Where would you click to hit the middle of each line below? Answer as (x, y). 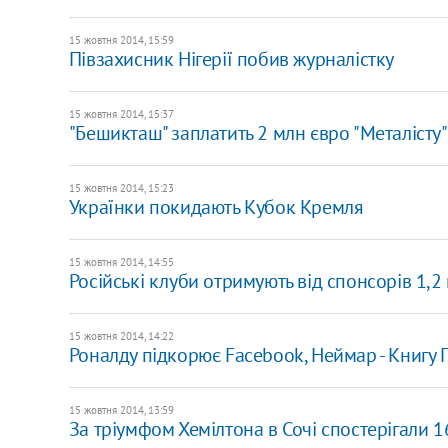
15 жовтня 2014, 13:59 (121, 409)
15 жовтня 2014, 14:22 (121, 335)
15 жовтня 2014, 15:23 (121, 187)
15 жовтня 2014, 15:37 (121, 113)
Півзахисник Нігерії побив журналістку (231, 58)
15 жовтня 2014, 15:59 (121, 39)
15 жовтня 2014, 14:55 (121, 261)
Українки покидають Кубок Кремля (216, 206)
